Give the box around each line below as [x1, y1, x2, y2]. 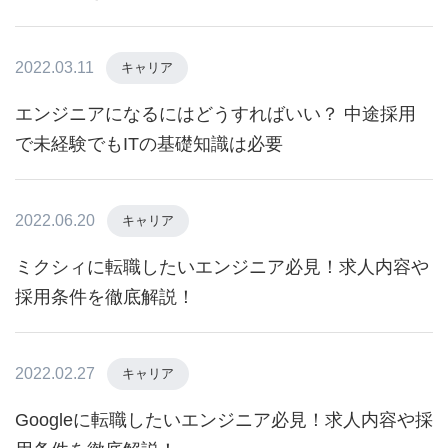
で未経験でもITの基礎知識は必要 [15, 133, 283, 154]
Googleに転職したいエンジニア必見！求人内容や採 [15, 409, 433, 430]
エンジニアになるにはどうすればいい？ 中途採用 [15, 103, 416, 124]
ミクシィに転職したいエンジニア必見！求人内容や [15, 256, 429, 277]
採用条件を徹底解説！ [15, 286, 195, 307]
